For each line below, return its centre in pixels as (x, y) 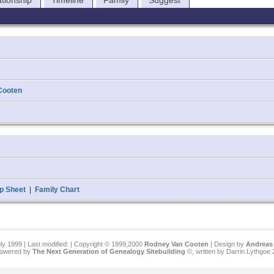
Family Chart (57, 189)
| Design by (227, 244)
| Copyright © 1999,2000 (107, 244)
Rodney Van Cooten (176, 244)
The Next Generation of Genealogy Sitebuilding (109, 251)
